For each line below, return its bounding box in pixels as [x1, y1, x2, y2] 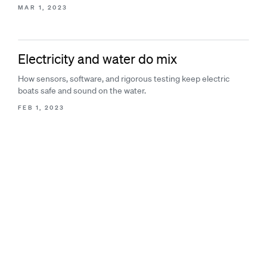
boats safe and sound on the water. [18, 85, 146, 96]
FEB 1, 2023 [18, 103, 65, 112]
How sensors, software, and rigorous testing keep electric [18, 73, 229, 84]
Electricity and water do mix [18, 51, 177, 67]
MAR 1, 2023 [18, 3, 68, 12]
